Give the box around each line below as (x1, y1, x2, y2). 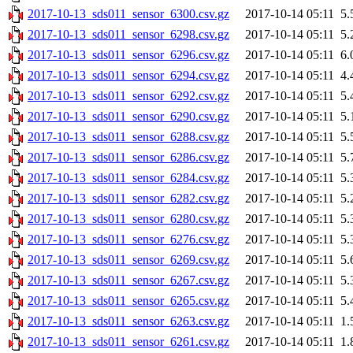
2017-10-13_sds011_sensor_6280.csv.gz (28, 212, 229, 226)
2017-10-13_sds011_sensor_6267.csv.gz (28, 273, 229, 288)
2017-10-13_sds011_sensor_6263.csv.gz (28, 314, 229, 329)
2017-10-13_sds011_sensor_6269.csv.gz (28, 253, 229, 267)
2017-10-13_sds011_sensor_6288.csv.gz (28, 130, 229, 144)
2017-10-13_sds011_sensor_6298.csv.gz (28, 28, 229, 42)
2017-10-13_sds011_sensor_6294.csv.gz (28, 69, 229, 83)
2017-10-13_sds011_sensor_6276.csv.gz (28, 232, 229, 247)
